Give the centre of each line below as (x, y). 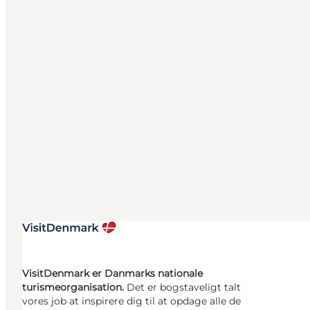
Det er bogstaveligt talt (184, 288)
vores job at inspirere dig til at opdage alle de (131, 301)
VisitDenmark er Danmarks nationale (112, 274)
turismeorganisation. (74, 288)
